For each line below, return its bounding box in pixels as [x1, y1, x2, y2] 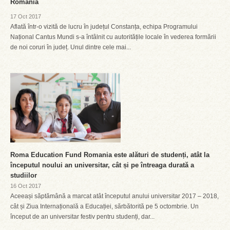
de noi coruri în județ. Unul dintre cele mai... [10, 44, 131, 51]
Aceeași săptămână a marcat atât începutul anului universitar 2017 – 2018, [10, 193, 219, 200]
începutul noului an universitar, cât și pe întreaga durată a [10, 161, 194, 169]
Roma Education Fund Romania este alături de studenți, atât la [10, 151, 209, 159]
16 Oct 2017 [10, 183, 41, 189]
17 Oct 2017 [10, 13, 41, 20]
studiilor [10, 171, 37, 179]
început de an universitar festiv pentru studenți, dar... [10, 213, 155, 220]
